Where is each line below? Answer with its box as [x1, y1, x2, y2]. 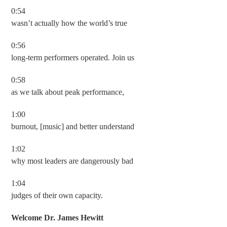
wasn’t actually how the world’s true [11, 19, 128, 27]
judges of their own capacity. [11, 191, 103, 200]
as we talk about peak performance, [11, 88, 125, 96]
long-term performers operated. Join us [11, 53, 135, 62]
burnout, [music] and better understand [11, 122, 135, 131]
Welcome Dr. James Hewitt [11, 213, 104, 222]
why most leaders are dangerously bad [11, 157, 134, 165]
